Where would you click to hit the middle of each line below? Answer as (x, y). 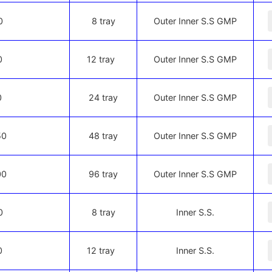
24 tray (104, 97)
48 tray (104, 136)
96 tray (104, 174)
